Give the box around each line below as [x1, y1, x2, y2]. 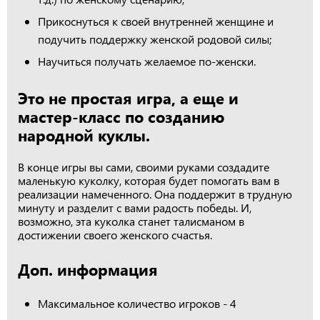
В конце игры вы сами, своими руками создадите [18, 159, 269, 174]
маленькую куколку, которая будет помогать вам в [18, 173, 279, 188]
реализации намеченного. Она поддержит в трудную [18, 186, 292, 201]
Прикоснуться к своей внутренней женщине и [38, 14, 274, 29]
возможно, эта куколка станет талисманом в [18, 214, 244, 229]
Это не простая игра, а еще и [18, 87, 239, 109]
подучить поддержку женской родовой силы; [38, 31, 271, 46]
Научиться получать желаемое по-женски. [38, 54, 256, 69]
